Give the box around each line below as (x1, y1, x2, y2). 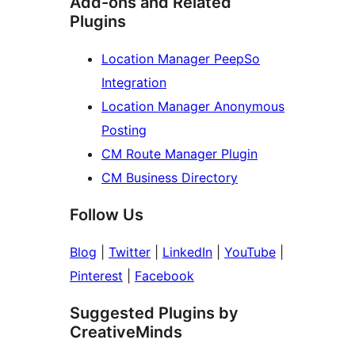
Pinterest (70, 268, 123, 284)
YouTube (224, 244, 276, 261)
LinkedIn (162, 244, 212, 261)
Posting (101, 122, 147, 139)
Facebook (135, 268, 194, 284)
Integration (101, 74, 166, 91)
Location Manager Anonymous (101, 98, 284, 115)
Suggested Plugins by (70, 303, 239, 323)
